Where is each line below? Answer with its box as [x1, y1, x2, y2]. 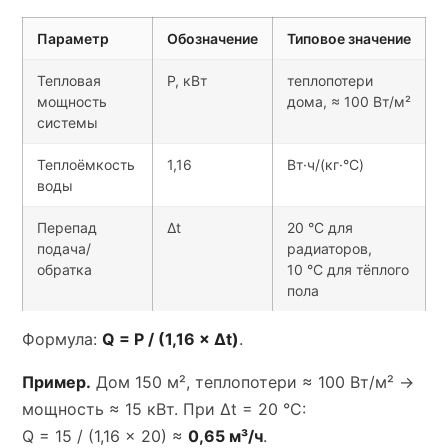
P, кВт [167, 72, 207, 89]
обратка [37, 261, 92, 278]
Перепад [37, 219, 97, 236]
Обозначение [167, 30, 258, 47]
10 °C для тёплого [287, 261, 409, 278]
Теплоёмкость [37, 156, 135, 173]
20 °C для [287, 219, 353, 236]
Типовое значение [287, 30, 411, 47]
